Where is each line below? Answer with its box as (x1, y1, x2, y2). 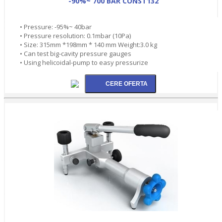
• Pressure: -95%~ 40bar (20, 22, 92, 31)
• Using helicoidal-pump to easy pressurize (20, 57, 148, 67)
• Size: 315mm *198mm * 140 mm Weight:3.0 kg (20, 40, 157, 49)
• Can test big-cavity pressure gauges (20, 49, 131, 58)
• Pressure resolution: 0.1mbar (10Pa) (20, 31, 131, 40)
